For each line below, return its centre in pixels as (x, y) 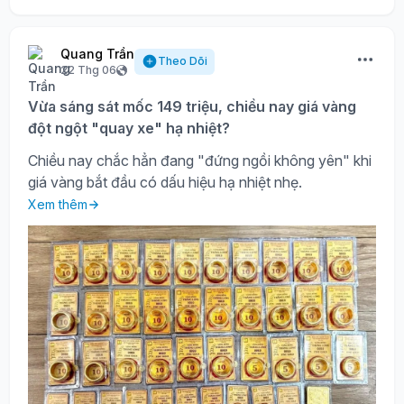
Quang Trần (97, 54)
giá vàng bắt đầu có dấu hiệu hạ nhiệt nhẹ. (165, 183)
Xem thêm (58, 205)
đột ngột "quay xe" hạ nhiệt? (129, 129)
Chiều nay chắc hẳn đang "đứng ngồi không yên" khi (200, 161)
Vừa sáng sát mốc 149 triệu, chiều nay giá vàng (192, 107)
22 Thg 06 (88, 70)
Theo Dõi (183, 61)
